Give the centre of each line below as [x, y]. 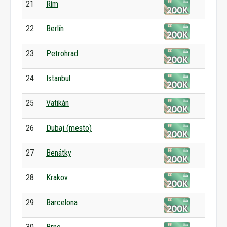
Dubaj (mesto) [69, 128]
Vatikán [58, 103]
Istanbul [58, 78]
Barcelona [62, 202]
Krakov [57, 178]
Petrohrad [62, 53]
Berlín [55, 29]
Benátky [59, 153]
